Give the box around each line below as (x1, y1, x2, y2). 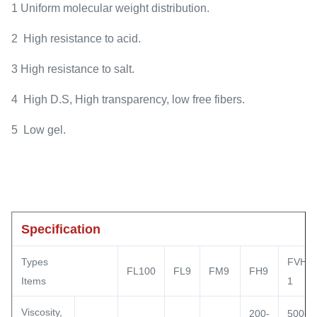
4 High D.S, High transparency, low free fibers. (11, 93, 245, 105)
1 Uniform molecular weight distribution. (11, 2, 209, 14)
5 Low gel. (11, 124, 66, 136)
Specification (21, 222, 100, 236)
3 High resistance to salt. (11, 63, 134, 75)
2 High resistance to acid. (11, 33, 141, 45)
